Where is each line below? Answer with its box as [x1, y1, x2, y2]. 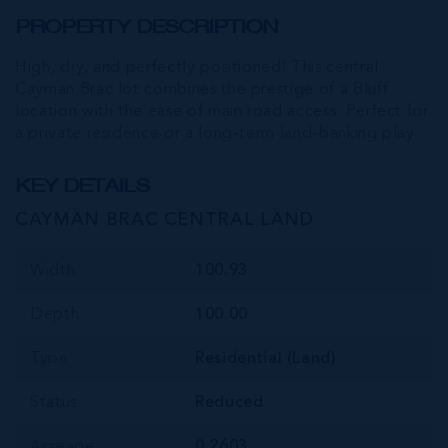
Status [30, 395, 77, 412]
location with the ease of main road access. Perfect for [15, 104, 429, 121]
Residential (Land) [195, 351, 336, 368]
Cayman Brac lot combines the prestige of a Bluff [15, 82, 389, 99]
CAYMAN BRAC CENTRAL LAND [15, 211, 314, 230]
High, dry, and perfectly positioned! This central [15, 60, 379, 77]
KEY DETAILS [15, 175, 149, 197]
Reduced [195, 395, 264, 412]
